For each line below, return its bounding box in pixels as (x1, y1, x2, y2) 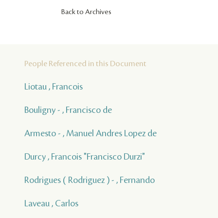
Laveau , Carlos (24, 199, 78, 208)
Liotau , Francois (24, 82, 83, 91)
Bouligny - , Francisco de (24, 105, 112, 115)
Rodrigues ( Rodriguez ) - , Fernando (24, 175, 155, 185)
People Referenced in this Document (24, 59, 146, 68)
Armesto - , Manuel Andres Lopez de (24, 128, 157, 138)
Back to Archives (61, 8, 111, 16)
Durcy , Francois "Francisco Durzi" (24, 152, 145, 162)
